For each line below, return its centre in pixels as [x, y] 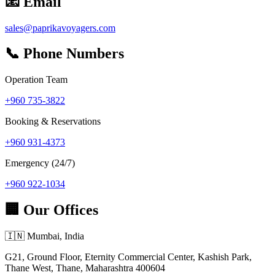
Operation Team [36, 80]
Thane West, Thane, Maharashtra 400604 [85, 268]
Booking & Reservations [53, 122]
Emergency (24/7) [40, 163]
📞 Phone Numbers [64, 54]
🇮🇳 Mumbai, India [45, 236]
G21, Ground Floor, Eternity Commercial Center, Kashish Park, [128, 257]
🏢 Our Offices [52, 210]
